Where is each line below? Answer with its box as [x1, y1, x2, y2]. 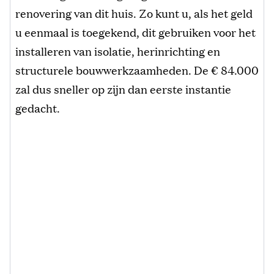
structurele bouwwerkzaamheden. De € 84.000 [15, 61, 259, 78]
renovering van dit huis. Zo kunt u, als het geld [15, 4, 253, 21]
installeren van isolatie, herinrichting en [15, 42, 220, 59]
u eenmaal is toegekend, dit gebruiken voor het [15, 23, 256, 40]
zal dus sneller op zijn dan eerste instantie [15, 80, 231, 97]
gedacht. [15, 99, 60, 116]
